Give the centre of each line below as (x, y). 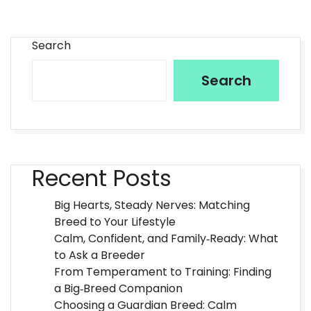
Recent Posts (102, 178)
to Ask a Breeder (100, 255)
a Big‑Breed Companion (118, 288)
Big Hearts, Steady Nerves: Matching (152, 205)
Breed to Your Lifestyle (115, 222)
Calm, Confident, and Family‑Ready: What (166, 238)
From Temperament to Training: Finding (163, 272)
